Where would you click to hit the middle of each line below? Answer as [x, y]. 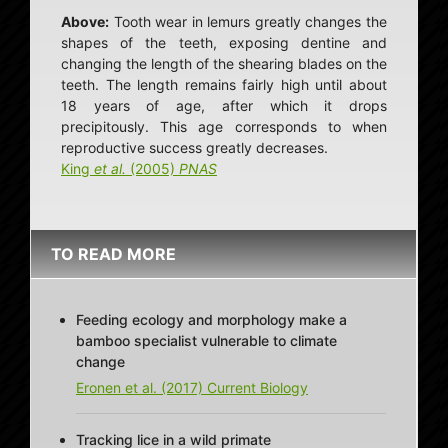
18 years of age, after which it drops [224, 106]
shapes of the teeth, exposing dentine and [224, 43]
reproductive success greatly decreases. [194, 148]
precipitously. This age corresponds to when [224, 127]
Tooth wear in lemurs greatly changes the [248, 22]
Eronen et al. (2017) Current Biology [192, 388]
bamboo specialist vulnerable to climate [206, 341]
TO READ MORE [113, 254]
